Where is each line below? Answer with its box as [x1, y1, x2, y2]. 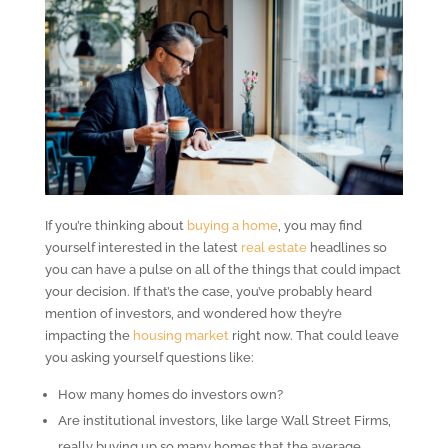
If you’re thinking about [44, 217, 187, 233]
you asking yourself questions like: [44, 349, 254, 365]
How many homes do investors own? [57, 386, 283, 402]
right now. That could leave [228, 327, 399, 343]
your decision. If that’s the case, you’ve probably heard [44, 283, 372, 299]
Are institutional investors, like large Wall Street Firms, [57, 412, 391, 428]
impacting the [44, 327, 133, 343]
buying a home [186, 217, 278, 233]
